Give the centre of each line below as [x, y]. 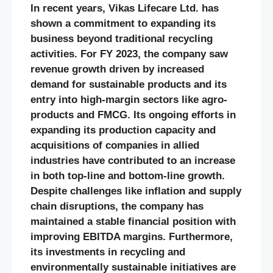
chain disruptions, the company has [117, 207]
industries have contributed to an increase [133, 161]
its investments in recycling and [108, 252]
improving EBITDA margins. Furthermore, [132, 237]
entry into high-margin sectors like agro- [129, 100]
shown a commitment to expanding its [123, 24]
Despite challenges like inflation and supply [136, 191]
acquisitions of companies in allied [115, 146]
